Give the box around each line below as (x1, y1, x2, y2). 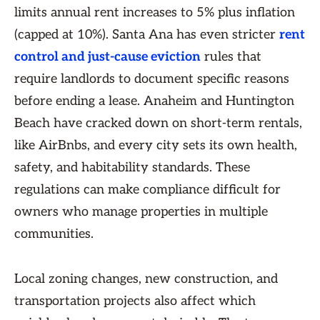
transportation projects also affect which (14, 294, 256, 309)
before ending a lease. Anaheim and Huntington (14, 94, 294, 109)
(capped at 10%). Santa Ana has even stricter (14, 27, 279, 42)
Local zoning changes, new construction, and (14, 271, 278, 286)
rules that (201, 49, 261, 64)
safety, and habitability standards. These (14, 160, 250, 175)
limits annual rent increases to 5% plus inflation (14, 5, 295, 20)
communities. (14, 226, 94, 241)
